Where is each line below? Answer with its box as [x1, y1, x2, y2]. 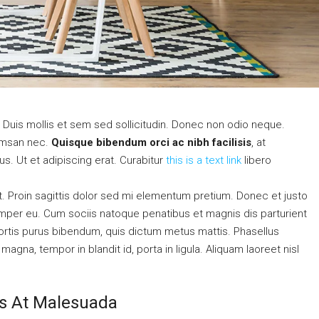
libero [241, 154, 271, 167]
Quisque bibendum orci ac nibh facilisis [51, 136, 251, 150]
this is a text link [166, 154, 241, 167]
